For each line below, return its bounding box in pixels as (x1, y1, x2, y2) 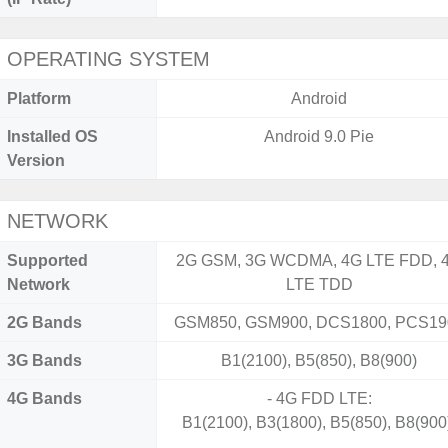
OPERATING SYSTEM (7, 48, 210, 70)
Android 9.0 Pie (264, 128, 375, 145)
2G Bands (7, 314, 82, 331)
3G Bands (7, 352, 82, 369)
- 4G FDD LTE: (266, 390, 372, 407)
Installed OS (7, 128, 98, 145)
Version (7, 152, 65, 169)
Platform (7, 90, 71, 107)
